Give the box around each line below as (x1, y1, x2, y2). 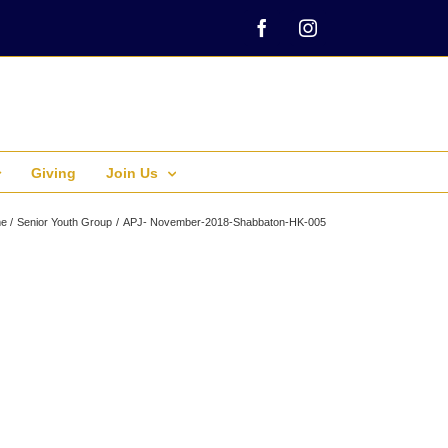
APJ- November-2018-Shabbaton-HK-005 (123, 216, 326, 228)
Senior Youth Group (17, 216, 113, 228)
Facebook (260, 26, 331, 45)
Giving (31, 165, 76, 181)
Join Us (106, 165, 158, 181)
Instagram (306, 26, 379, 45)
